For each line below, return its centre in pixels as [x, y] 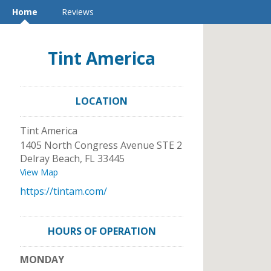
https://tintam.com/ [64, 191]
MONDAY [42, 260]
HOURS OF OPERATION [102, 231]
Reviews [78, 12]
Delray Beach [50, 158]
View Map [39, 172]
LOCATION [102, 101]
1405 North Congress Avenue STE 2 [101, 145]
